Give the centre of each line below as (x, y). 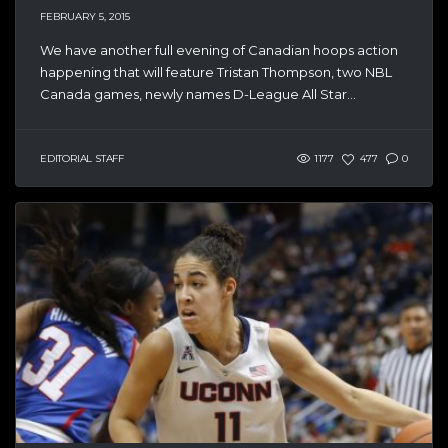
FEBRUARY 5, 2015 (85, 16)
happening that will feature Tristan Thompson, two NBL (216, 71)
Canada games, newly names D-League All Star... (198, 93)
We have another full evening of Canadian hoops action (219, 49)
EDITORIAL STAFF (82, 158)
